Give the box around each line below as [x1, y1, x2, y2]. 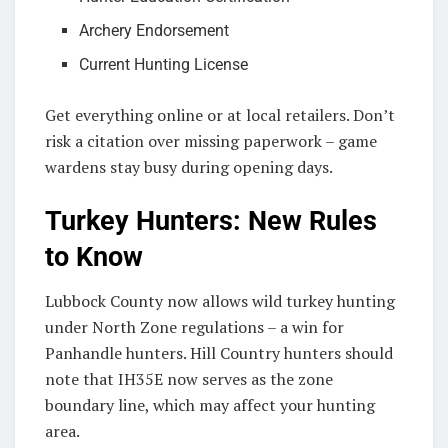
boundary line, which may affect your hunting [45, 394, 375, 417]
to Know [45, 240, 143, 273]
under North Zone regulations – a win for [45, 316, 344, 339]
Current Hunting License [79, 55, 249, 75]
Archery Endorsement [79, 21, 230, 41]
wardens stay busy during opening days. [45, 156, 333, 179]
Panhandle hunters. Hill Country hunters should [45, 342, 393, 365]
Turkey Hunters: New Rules [45, 204, 377, 237]
